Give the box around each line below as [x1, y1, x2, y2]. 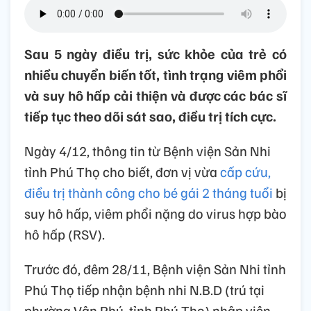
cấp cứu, [220, 162, 271, 181]
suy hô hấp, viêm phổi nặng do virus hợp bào [24, 204, 287, 223]
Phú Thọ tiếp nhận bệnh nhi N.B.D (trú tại [24, 280, 264, 299]
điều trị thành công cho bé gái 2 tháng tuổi [24, 183, 273, 202]
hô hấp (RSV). [24, 225, 105, 244]
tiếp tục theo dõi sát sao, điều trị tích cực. [24, 107, 276, 126]
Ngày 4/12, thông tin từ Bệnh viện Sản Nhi [24, 142, 271, 160]
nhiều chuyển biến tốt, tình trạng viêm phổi [24, 65, 287, 84]
